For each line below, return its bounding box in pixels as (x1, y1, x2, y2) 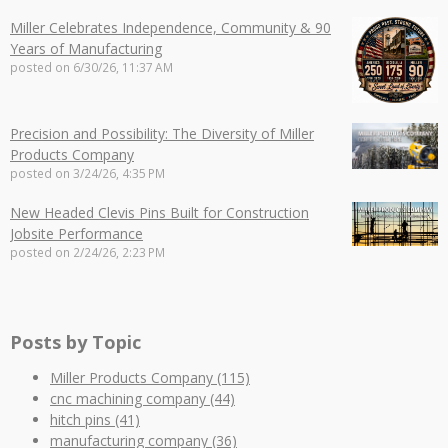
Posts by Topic (10, 330, 141, 355)
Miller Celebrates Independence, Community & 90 (10, 18, 331, 38)
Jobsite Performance (10, 224, 143, 244)
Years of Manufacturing (10, 39, 162, 59)
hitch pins (50, 410, 115, 430)
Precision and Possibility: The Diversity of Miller (10, 124, 314, 144)
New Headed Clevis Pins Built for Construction (10, 203, 309, 223)
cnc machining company (50, 389, 210, 409)
